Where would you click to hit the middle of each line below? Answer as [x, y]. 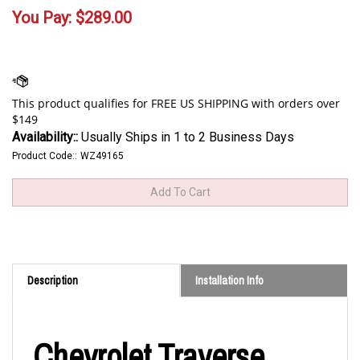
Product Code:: [45, 155]
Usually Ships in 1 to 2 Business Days [186, 137]
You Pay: [42, 17]
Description [53, 281]
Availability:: [45, 137]
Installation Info [229, 281]
